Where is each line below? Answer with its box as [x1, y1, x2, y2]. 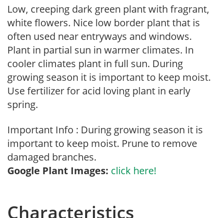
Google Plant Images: [7, 164, 109, 177]
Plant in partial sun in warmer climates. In [7, 43, 194, 56]
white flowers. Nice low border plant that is [7, 16, 200, 29]
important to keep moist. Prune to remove [7, 137, 197, 150]
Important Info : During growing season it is [7, 123, 203, 136]
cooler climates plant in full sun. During [7, 57, 183, 70]
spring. [7, 98, 38, 111]
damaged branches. [7, 150, 96, 163]
